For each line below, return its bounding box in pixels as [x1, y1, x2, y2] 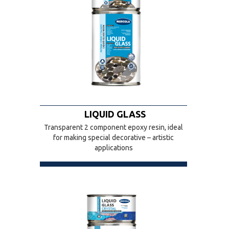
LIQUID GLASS [84, 109, 146, 119]
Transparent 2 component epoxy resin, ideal [44, 123, 183, 131]
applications [94, 144, 133, 152]
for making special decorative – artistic [53, 133, 174, 142]
